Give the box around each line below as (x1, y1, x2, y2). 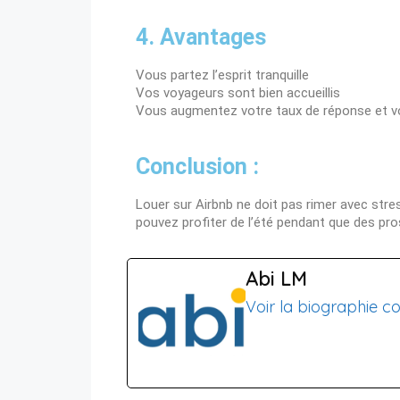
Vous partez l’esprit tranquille (136, 67, 309, 84)
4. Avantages (136, 24, 266, 51)
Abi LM (246, 266, 307, 292)
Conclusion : (136, 154, 259, 180)
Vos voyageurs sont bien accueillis (136, 85, 340, 102)
